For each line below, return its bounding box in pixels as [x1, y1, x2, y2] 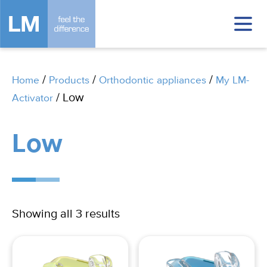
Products [49, 75, 89, 86]
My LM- [216, 75, 249, 86]
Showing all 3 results [12, 208, 120, 221]
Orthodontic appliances [99, 75, 206, 86]
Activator [12, 93, 53, 104]
